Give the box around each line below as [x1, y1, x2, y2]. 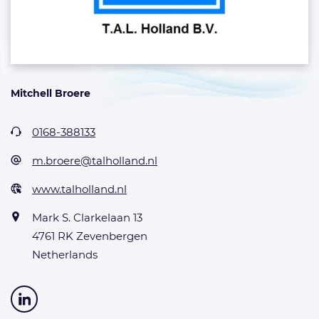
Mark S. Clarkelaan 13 [32, 211, 142, 224]
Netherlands [32, 248, 98, 261]
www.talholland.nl [32, 182, 127, 196]
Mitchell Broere [11, 87, 90, 100]
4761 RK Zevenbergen [32, 229, 147, 243]
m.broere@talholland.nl [32, 154, 157, 167]
